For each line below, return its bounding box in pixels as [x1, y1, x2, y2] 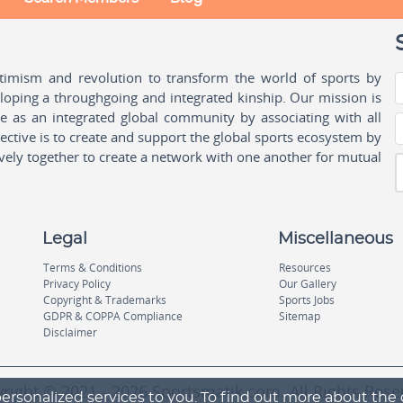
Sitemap [279, 309, 321, 324]
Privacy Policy [43, 276, 112, 291]
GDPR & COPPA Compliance [43, 309, 184, 324]
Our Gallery [279, 276, 337, 291]
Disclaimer [43, 325, 98, 340]
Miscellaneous [278, 231, 394, 247]
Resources [279, 260, 332, 275]
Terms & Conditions [43, 260, 143, 275]
